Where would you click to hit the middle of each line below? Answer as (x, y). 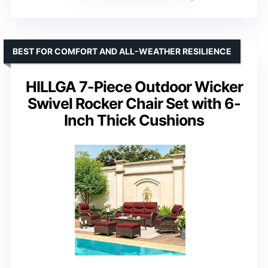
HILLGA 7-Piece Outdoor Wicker (134, 86)
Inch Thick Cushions (134, 120)
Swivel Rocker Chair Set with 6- (134, 103)
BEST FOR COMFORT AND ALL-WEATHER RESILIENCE (122, 51)
